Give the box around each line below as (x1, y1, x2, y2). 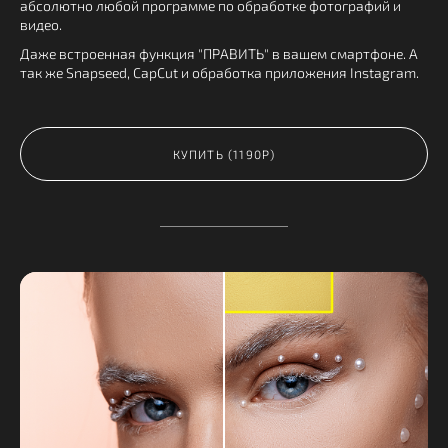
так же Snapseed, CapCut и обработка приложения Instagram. (20, 64, 419, 82)
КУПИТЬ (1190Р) (172, 146, 276, 161)
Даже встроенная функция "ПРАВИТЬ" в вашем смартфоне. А (20, 45, 418, 63)
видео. (20, 15, 62, 33)
